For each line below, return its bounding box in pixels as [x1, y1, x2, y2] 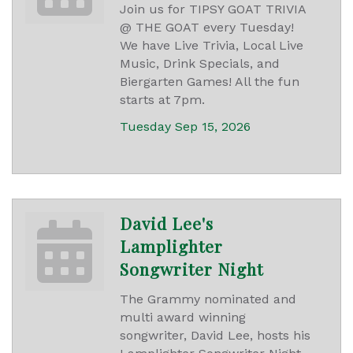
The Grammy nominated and [120, 292, 296, 307]
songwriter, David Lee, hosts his [120, 328, 310, 344]
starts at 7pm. [120, 92, 205, 108]
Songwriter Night [120, 258, 263, 281]
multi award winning [120, 310, 246, 325]
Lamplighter [120, 235, 223, 258]
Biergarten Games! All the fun [120, 74, 299, 90]
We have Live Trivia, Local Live [120, 38, 303, 54]
